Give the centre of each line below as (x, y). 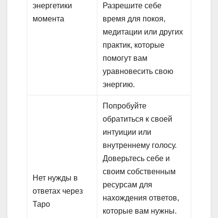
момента (49, 19)
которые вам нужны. (140, 211)
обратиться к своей (138, 119)
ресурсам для (128, 185)
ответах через (58, 191)
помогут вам (125, 58)
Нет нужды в (55, 178)
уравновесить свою (138, 72)
